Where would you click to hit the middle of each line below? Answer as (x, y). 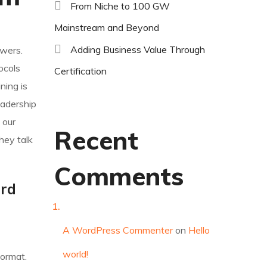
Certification (80, 71)
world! (76, 254)
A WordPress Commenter (118, 230)
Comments (119, 176)
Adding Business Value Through (138, 50)
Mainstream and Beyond (107, 28)
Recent (96, 141)
